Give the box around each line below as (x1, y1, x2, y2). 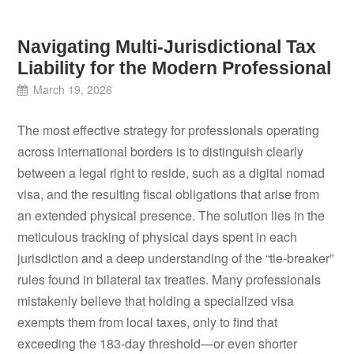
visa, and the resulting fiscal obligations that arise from (17, 184, 320, 203)
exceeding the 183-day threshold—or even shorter (17, 333, 298, 352)
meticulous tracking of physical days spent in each (17, 227, 298, 246)
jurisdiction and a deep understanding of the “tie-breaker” (17, 248, 334, 267)
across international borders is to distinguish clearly (17, 141, 304, 160)
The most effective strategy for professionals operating (17, 120, 320, 139)
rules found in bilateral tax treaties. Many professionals (17, 269, 322, 288)
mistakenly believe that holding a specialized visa (17, 291, 295, 310)
